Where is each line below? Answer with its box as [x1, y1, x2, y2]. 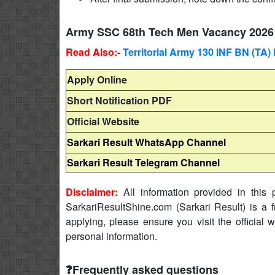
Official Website [67, 114, 139, 128]
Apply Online [67, 72, 127, 87]
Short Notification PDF [67, 93, 172, 107]
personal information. [66, 228, 157, 243]
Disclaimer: [66, 184, 118, 199]
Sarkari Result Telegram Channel [67, 155, 220, 169]
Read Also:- [66, 44, 123, 59]
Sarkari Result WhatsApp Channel [67, 134, 226, 149]
